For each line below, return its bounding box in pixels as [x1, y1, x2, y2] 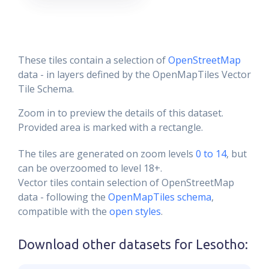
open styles [109, 205, 161, 218]
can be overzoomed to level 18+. [18, 162, 162, 175]
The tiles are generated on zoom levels [18, 147, 193, 160]
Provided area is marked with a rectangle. [18, 121, 203, 134]
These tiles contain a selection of [18, 53, 168, 67]
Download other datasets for [18, 237, 196, 252]
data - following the [18, 190, 108, 204]
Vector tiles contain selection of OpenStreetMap [18, 176, 234, 189]
